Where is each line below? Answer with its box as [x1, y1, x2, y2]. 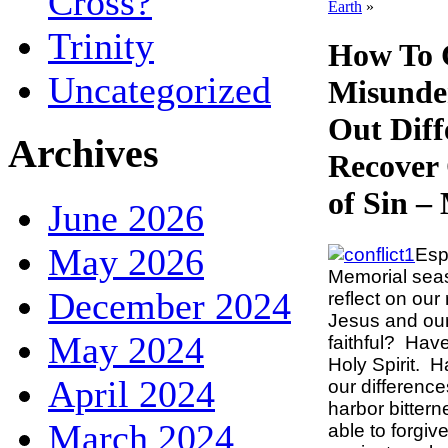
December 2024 [48, 284, 291, 327]
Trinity [48, 25, 154, 68]
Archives [8, 132, 159, 177]
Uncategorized [48, 69, 271, 112]
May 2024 [48, 328, 204, 371]
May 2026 [48, 240, 204, 283]
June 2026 [48, 196, 204, 239]
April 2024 [48, 372, 215, 415]
